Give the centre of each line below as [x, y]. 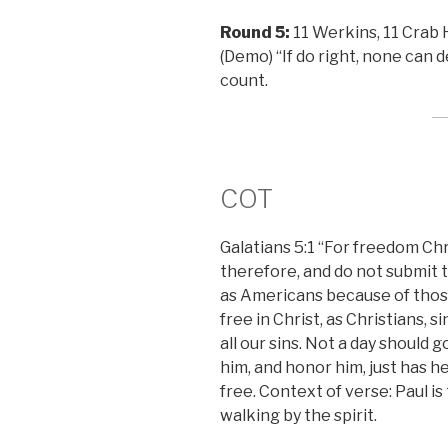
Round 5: [256, 32]
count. [244, 80]
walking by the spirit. [298, 416]
